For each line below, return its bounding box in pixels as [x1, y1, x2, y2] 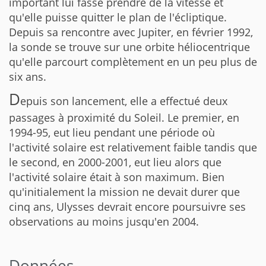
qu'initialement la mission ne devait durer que [9, 184, 240, 199]
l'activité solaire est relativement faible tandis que [9, 140, 257, 154]
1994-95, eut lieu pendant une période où [9, 125, 215, 140]
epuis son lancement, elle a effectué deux [20, 93, 227, 108]
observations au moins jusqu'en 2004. [9, 214, 199, 229]
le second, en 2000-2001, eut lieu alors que [9, 154, 221, 169]
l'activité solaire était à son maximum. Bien [9, 169, 224, 184]
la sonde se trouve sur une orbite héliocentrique [9, 39, 250, 54]
